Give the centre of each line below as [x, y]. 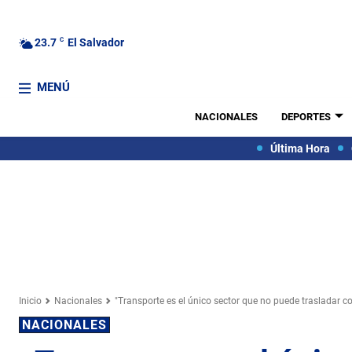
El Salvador [96, 42]
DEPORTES [306, 117]
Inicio [30, 301]
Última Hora [300, 148]
